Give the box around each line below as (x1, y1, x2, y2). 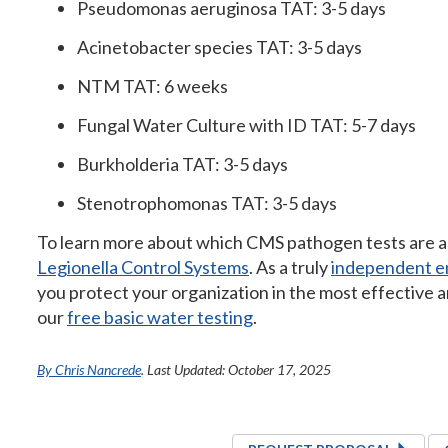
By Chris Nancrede (37, 361, 141, 378)
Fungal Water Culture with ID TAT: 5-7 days (77, 114, 416, 136)
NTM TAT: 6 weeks (77, 75, 228, 97)
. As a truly (249, 256, 331, 278)
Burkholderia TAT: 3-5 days (77, 153, 288, 175)
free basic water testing (67, 306, 253, 328)
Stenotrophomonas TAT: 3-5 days (77, 192, 337, 214)
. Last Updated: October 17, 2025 (141, 361, 331, 378)
